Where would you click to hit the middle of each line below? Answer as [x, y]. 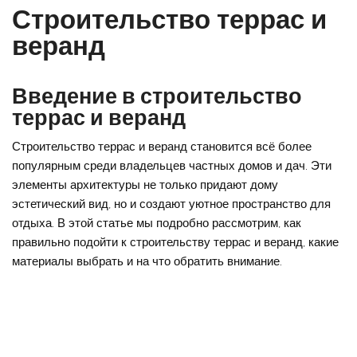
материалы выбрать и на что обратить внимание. [147, 261]
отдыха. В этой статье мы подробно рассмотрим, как [157, 223]
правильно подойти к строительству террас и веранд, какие [176, 242]
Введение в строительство [157, 95]
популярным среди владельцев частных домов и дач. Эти [172, 165]
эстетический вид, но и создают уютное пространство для [172, 204]
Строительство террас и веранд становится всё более [162, 146]
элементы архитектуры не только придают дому [145, 184]
